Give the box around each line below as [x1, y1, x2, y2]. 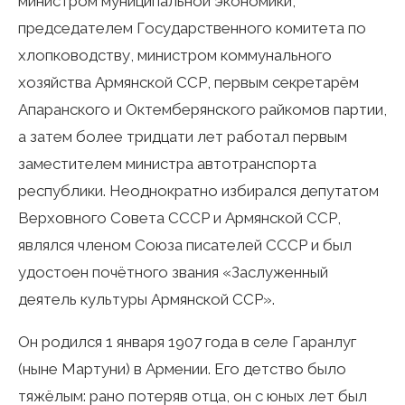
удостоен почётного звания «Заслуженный [18, 262, 328, 281]
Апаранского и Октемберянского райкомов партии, [18, 99, 387, 118]
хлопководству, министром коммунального [18, 45, 332, 64]
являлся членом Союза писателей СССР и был [18, 235, 352, 254]
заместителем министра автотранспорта [18, 154, 316, 173]
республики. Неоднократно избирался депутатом [18, 181, 379, 200]
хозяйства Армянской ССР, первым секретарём [18, 72, 359, 91]
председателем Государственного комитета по [18, 18, 366, 37]
